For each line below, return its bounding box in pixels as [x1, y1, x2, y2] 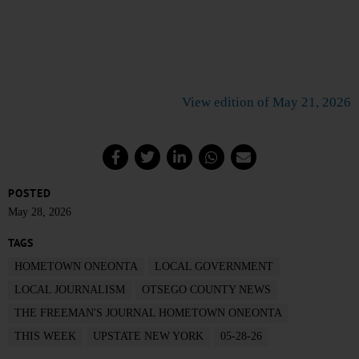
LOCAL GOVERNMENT [155, 260, 273, 273]
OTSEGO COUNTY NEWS [142, 284, 271, 296]
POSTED [8, 186, 51, 201]
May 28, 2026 [8, 206, 71, 219]
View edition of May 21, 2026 [182, 95, 351, 111]
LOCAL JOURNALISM [14, 284, 125, 296]
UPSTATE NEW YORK [93, 330, 204, 343]
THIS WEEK [14, 330, 76, 343]
